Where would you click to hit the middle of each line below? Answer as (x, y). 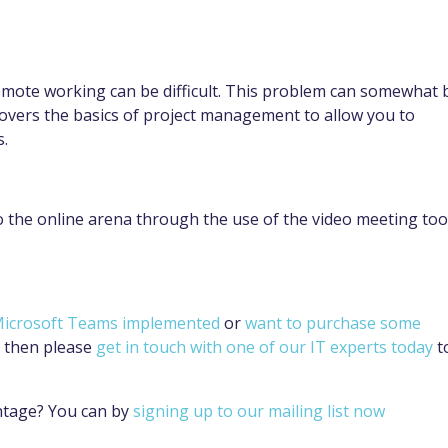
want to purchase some (333, 323)
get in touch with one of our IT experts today (264, 347)
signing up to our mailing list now (259, 411)
